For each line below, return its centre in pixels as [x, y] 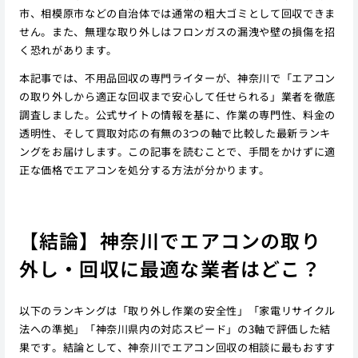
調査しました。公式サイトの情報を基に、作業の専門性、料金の [177, 114]
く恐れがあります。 [68, 50]
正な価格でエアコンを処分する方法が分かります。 [145, 169]
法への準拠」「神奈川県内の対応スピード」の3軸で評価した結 [175, 329]
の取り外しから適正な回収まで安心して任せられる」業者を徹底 [177, 96]
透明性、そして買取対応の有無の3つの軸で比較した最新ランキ [175, 133]
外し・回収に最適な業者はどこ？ [170, 268]
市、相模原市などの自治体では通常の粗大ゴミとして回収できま [177, 13]
